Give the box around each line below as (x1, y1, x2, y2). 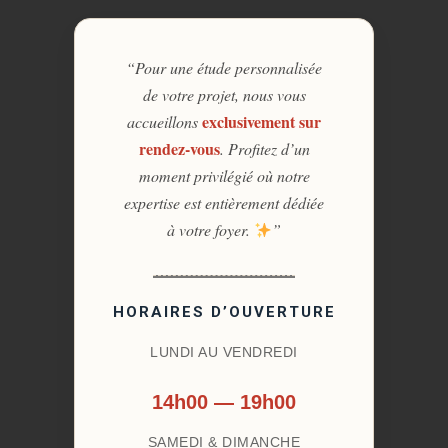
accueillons (127, 111, 202, 133)
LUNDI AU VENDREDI (150, 344, 298, 361)
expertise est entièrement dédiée (124, 192, 324, 214)
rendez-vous (138, 137, 220, 161)
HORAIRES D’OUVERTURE (112, 303, 336, 322)
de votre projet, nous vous (142, 84, 306, 106)
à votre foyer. (166, 219, 254, 241)
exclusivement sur (202, 110, 321, 134)
